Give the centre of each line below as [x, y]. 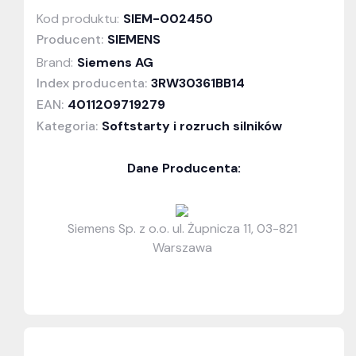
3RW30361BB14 [198, 83]
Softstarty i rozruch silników [192, 126]
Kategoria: [67, 126]
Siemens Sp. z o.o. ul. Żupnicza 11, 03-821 [182, 229]
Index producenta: [92, 83]
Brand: [55, 63]
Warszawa [182, 248]
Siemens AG [115, 63]
